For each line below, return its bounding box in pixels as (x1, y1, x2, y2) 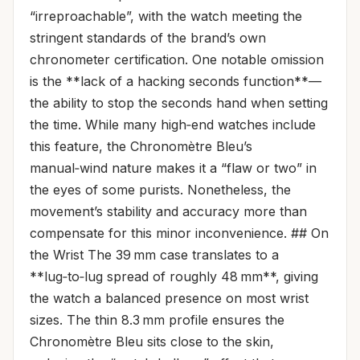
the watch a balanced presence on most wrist (30, 290, 309, 306)
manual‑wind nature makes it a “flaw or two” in (30, 160, 317, 176)
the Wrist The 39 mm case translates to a (30, 247, 279, 263)
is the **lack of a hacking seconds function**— (30, 73, 321, 89)
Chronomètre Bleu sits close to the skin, (30, 333, 274, 350)
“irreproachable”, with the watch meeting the (30, 8, 302, 24)
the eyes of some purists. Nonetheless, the (30, 182, 291, 198)
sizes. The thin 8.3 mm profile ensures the (30, 312, 284, 328)
